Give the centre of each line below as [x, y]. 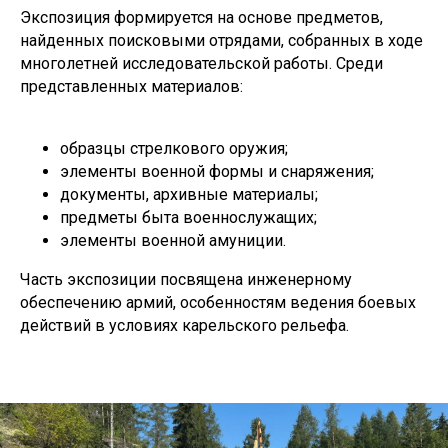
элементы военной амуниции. [173, 241]
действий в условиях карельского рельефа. [184, 326]
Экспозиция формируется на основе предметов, [201, 18]
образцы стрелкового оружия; [174, 149]
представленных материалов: [131, 87]
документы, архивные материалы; [189, 195]
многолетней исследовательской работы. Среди [201, 64]
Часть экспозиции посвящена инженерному [186, 280]
